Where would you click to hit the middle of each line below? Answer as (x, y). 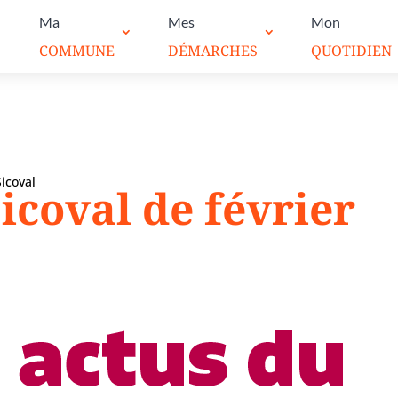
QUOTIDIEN (351, 51)
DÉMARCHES (212, 51)
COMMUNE (76, 51)
